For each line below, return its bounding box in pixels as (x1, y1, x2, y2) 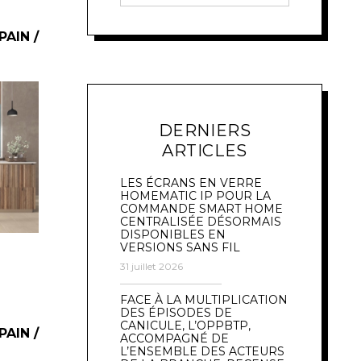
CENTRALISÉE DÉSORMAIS (120, 214, 281, 229)
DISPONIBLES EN (120, 226, 226, 242)
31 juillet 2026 (120, 259, 183, 272)
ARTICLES (162, 140, 247, 160)
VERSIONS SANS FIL (120, 239, 240, 255)
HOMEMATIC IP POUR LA (120, 188, 271, 203)
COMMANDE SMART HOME (120, 201, 283, 216)
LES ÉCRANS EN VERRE (120, 175, 262, 190)
